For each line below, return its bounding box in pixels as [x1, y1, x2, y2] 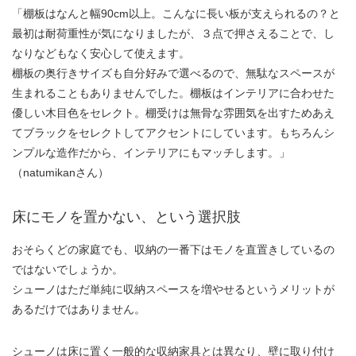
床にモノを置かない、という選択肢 [12, 208, 241, 225]
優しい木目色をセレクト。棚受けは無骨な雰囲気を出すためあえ [12, 106, 335, 119]
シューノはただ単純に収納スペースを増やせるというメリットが [12, 282, 335, 296]
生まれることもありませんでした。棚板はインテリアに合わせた [12, 86, 335, 99]
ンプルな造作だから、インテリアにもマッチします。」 [12, 145, 290, 159]
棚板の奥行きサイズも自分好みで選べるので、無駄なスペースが [12, 66, 335, 79]
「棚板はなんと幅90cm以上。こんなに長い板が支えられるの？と [12, 6, 340, 20]
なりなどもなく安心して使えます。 [12, 46, 190, 60]
